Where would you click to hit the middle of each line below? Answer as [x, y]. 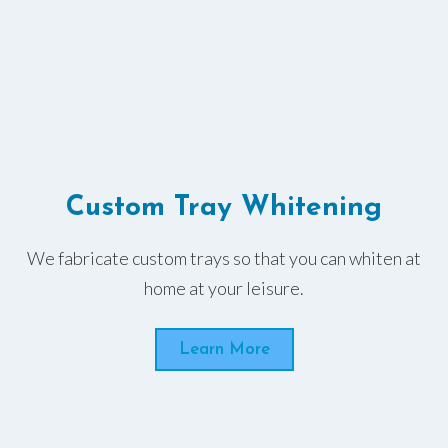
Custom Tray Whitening [224, 207]
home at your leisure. [224, 287]
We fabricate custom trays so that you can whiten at [224, 257]
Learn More [224, 349]
